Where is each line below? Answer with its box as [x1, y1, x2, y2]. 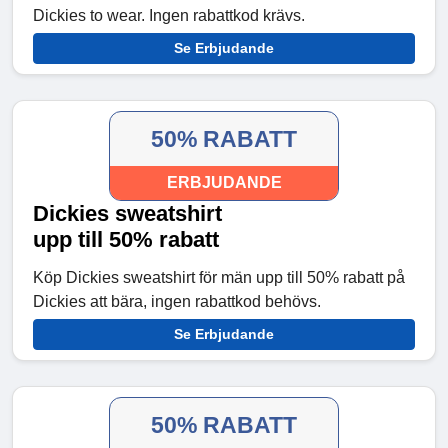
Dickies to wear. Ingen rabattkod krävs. [33, 7, 305, 25]
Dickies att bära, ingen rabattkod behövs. [33, 293, 321, 311]
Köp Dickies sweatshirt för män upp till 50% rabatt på [33, 269, 405, 287]
